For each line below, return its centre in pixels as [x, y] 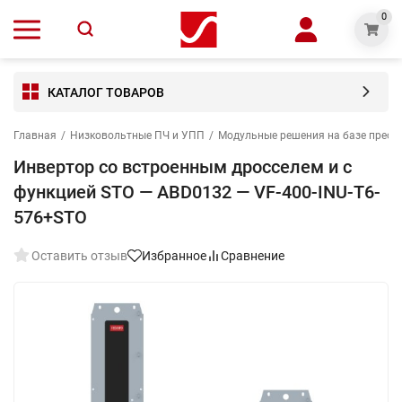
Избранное [174, 256]
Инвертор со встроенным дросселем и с [183, 167]
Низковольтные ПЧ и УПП [137, 135]
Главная [35, 135]
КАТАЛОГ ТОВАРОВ [106, 92]
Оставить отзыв [79, 256]
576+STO [50, 217]
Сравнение [253, 256]
